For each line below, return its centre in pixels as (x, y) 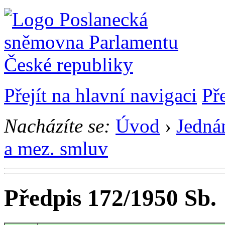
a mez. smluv (56, 148)
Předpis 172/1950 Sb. (110, 198)
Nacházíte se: (57, 126)
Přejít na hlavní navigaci (100, 95)
